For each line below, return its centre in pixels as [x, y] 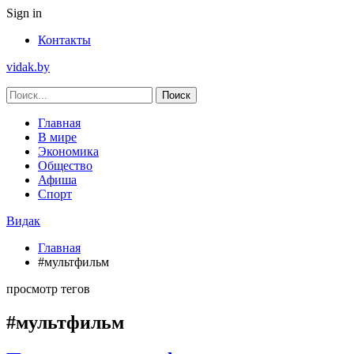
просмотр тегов [48, 289]
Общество [65, 166]
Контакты [64, 40]
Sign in [24, 13]
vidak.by [28, 67]
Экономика [68, 151]
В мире [57, 137]
